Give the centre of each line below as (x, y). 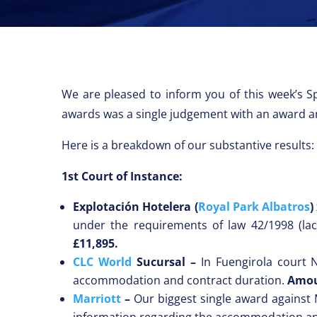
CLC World (102, 261)
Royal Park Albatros (254, 206)
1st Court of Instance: (122, 176)
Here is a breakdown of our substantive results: (188, 145)
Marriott (97, 298)
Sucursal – (166, 261)
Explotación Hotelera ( (136, 206)
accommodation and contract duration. (180, 280)
